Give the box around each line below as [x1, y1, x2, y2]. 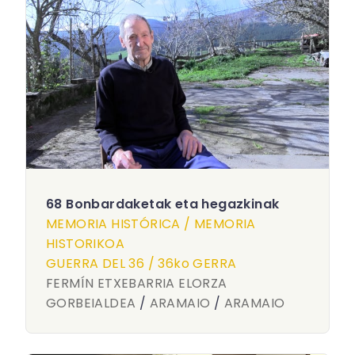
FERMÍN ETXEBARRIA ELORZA [46, 274, 227, 292]
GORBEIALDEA [46, 294, 136, 312]
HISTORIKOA [46, 235, 125, 253]
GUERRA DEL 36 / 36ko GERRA [46, 254, 237, 273]
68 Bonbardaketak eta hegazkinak [46, 195, 280, 213]
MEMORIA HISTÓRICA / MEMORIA [46, 215, 256, 233]
